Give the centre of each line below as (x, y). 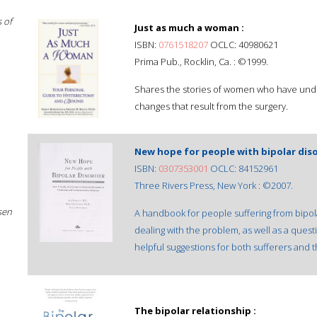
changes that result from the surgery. (211, 106)
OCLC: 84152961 (243, 168)
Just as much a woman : (189, 28)
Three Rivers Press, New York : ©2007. (214, 185)
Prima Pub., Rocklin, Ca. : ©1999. (201, 62)
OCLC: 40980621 (243, 45)
